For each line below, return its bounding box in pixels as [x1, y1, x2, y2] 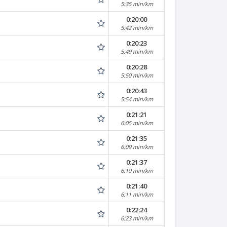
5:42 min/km [120, 24, 153, 31]
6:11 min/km [120, 191, 153, 198]
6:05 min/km [120, 119, 153, 127]
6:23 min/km [120, 214, 153, 222]
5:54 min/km [120, 95, 153, 103]
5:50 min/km [120, 71, 153, 79]
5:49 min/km [120, 48, 153, 55]
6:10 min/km [120, 167, 153, 174]
